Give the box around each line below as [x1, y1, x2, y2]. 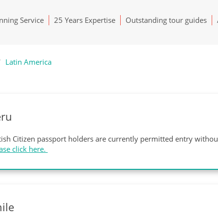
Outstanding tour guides [126, 15, 207, 25]
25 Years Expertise [54, 15, 115, 25]
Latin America [5, 57, 52, 67]
